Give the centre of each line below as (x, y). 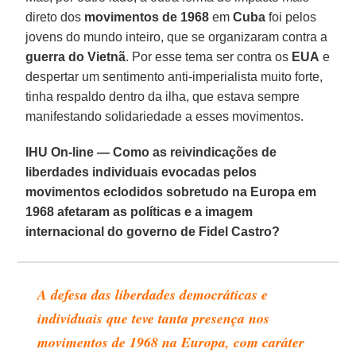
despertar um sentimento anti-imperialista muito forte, (174, 76)
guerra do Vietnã (76, 56)
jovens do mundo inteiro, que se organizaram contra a (177, 37)
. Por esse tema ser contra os (209, 56)
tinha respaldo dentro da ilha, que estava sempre (163, 96)
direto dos (55, 17)
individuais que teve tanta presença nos (154, 318)
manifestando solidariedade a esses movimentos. (165, 116)
